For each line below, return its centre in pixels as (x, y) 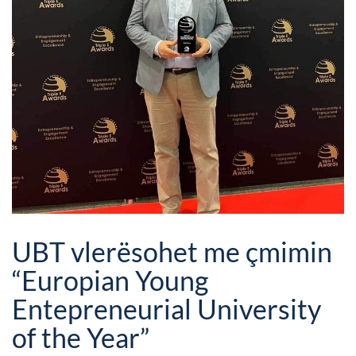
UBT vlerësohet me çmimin (172, 252)
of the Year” (81, 338)
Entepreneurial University (166, 309)
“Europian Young (110, 281)
